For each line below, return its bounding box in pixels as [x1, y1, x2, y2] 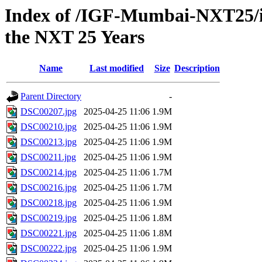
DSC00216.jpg [20, 182, 77, 193]
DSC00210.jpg [20, 122, 77, 132]
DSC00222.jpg [20, 243, 77, 254]
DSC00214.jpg [20, 167, 77, 178]
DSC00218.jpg [20, 198, 77, 208]
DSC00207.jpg [20, 106, 77, 117]
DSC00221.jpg [20, 228, 77, 239]
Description [174, 63, 220, 74]
